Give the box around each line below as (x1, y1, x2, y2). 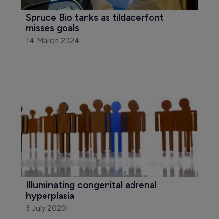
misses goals (25, 22, 79, 34)
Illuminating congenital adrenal (25, 179, 159, 191)
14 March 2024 (25, 35, 80, 45)
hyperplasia (25, 190, 74, 202)
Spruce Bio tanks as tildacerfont (25, 11, 166, 23)
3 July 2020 (25, 203, 66, 213)
